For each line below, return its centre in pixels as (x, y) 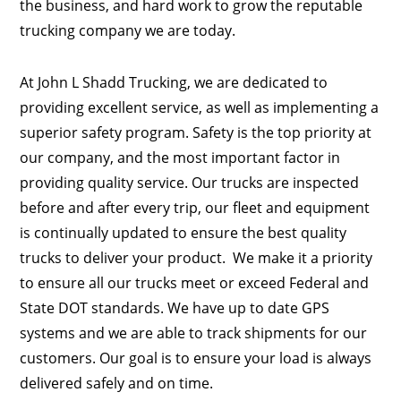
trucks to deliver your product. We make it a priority (196, 258)
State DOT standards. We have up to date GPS (175, 308)
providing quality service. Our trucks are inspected (190, 183)
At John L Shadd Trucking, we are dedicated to (174, 83)
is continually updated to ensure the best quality (183, 233)
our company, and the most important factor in (180, 158)
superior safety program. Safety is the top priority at (196, 133)
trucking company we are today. (128, 31)
